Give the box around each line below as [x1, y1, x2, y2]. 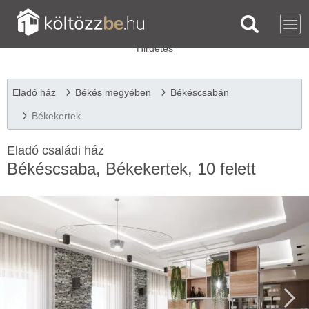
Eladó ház [12, 87, 56, 98]
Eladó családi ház [7, 143, 104, 157]
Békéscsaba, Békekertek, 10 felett [7, 159, 256, 178]
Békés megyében [75, 87, 151, 98]
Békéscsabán [170, 87, 229, 98]
